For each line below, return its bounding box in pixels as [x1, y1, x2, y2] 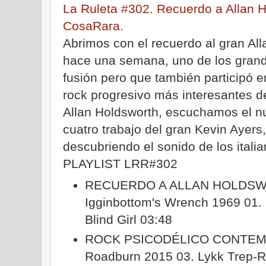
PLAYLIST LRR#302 [63, 156, 178, 170]
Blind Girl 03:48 [85, 212, 176, 226]
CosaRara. [63, 18, 123, 33]
